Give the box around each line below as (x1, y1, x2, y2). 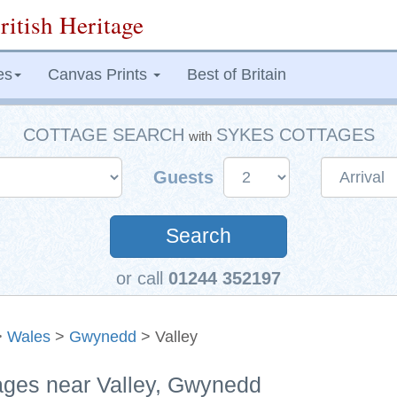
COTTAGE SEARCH (22, 125, 184, 144)
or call (116, 269, 168, 288)
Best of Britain (187, 66, 286, 83)
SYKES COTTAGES (215, 125, 375, 144)
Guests (152, 167, 219, 187)
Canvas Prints (48, 66, 152, 83)
